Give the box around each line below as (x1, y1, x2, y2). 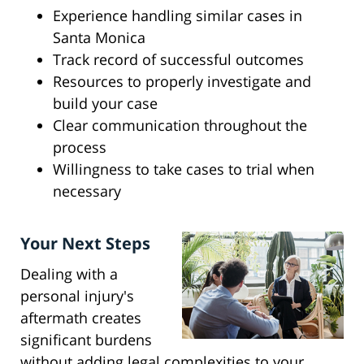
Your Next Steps (20, 232, 150, 255)
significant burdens (20, 330, 152, 350)
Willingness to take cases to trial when (53, 159, 314, 180)
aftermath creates (20, 308, 141, 328)
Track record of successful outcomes (53, 50, 304, 70)
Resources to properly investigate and (53, 71, 311, 92)
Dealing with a (20, 264, 118, 284)
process (53, 137, 106, 158)
